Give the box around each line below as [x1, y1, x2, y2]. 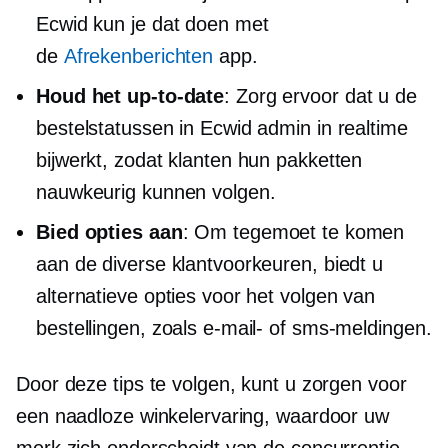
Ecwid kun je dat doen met [36, 12, 269, 35]
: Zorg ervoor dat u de [224, 84, 417, 107]
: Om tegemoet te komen [182, 220, 405, 243]
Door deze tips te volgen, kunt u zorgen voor [16, 372, 407, 395]
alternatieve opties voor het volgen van [36, 284, 376, 307]
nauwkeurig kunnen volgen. [36, 180, 276, 203]
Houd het [36, 84, 128, 107]
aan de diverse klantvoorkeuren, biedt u [36, 252, 384, 275]
